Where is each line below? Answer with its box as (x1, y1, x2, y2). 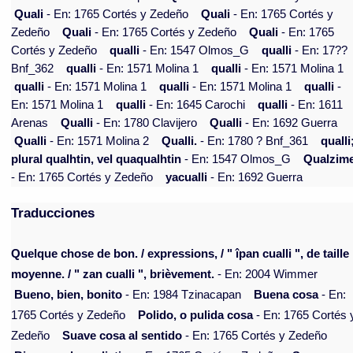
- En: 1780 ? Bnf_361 (197, 135, 309, 148)
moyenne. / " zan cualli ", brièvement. (11, 268, 215, 281)
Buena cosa (254, 288, 319, 302)
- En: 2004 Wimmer (214, 268, 318, 281)
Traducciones (11, 205, 95, 221)
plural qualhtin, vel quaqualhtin (11, 153, 182, 166)
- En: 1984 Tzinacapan (122, 288, 242, 302)
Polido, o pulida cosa (138, 309, 254, 322)
